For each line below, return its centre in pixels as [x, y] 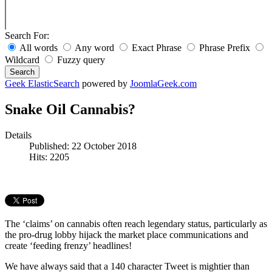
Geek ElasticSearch [42, 83]
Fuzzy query [80, 60]
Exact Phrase [157, 48]
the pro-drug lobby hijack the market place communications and [127, 234]
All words [39, 48]
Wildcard [23, 60]
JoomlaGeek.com [163, 83]
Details [18, 135]
